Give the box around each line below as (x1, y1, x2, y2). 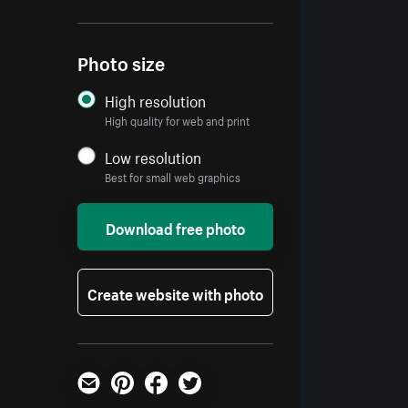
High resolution (105, 87, 207, 112)
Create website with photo (87, 280, 264, 305)
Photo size (77, 47, 166, 76)
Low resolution (105, 144, 202, 168)
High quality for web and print (105, 111, 250, 129)
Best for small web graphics (105, 168, 241, 186)
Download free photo (106, 215, 246, 240)
